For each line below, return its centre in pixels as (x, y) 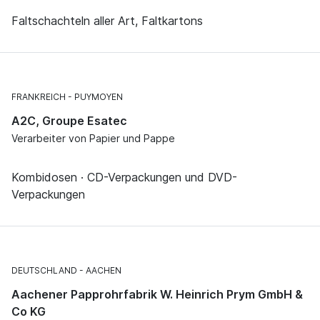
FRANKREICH (39, 97)
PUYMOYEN (99, 97)
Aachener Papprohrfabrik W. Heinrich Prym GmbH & (157, 295)
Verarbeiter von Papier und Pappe (93, 139)
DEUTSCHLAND (44, 271)
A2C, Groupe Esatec (69, 121)
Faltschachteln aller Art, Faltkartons (107, 21)
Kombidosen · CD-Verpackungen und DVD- (124, 177)
